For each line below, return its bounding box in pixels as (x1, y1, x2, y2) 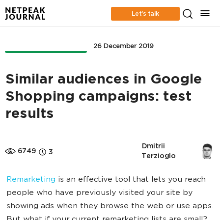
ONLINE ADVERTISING (11, 43, 81, 49)
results (5, 107, 54, 122)
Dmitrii (141, 143, 165, 149)
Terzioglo (141, 153, 176, 159)
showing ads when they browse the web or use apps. (6, 202, 214, 211)
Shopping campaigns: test (5, 90, 192, 105)
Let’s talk (132, 10, 159, 17)
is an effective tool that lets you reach (55, 176, 206, 184)
